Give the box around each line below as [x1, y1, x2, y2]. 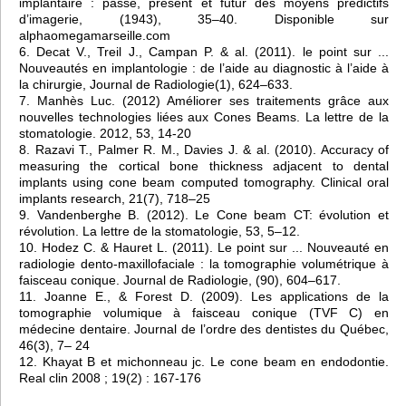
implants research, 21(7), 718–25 [19, 190, 210, 206]
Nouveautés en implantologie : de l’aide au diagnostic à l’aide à [19, 60, 389, 75]
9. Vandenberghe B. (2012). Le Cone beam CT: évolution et [19, 207, 389, 222]
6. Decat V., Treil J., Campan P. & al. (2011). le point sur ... [19, 43, 389, 59]
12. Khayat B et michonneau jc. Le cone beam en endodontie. [19, 353, 389, 369]
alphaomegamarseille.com [19, 27, 170, 43]
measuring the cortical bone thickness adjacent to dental [19, 158, 389, 173]
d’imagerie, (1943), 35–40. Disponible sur [19, 11, 389, 26]
